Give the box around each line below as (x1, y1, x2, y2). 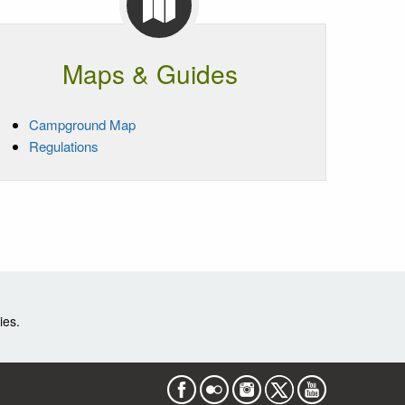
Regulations (29, 136, 99, 155)
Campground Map (29, 114, 136, 134)
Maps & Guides (62, 54, 238, 91)
